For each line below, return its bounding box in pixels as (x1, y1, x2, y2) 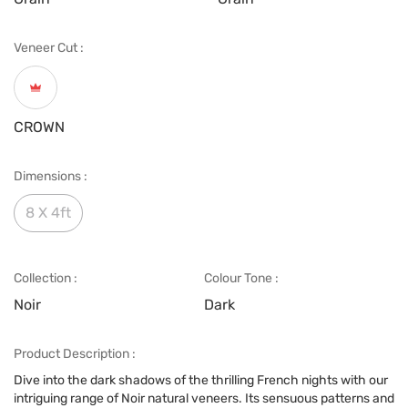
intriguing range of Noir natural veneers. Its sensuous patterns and (14, 391, 394, 406)
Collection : (14, 270, 77, 286)
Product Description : (14, 346, 136, 362)
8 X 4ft (25, 204, 71, 221)
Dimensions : (14, 168, 87, 184)
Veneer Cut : (14, 40, 84, 56)
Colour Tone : (204, 270, 279, 286)
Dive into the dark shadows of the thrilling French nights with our (14, 372, 388, 388)
